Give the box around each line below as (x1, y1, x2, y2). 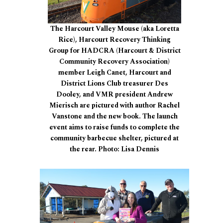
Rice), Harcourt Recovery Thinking (58, 34, 171, 45)
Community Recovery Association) (59, 56, 170, 67)
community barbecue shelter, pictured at (50, 133, 179, 144)
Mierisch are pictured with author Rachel (49, 100, 180, 111)
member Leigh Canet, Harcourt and (58, 67, 171, 78)
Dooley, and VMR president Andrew (56, 89, 173, 100)
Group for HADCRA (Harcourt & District (48, 45, 181, 56)
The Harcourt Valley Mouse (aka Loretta (50, 23, 179, 34)
